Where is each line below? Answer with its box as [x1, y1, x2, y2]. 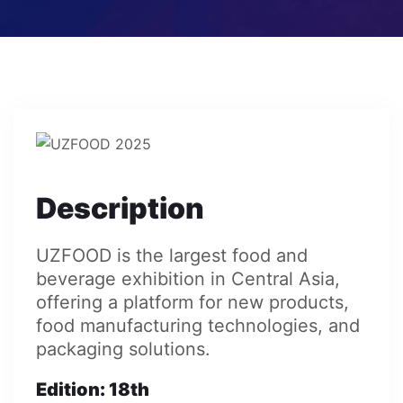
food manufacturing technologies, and [36, 315, 360, 337]
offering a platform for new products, [36, 291, 349, 314]
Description [36, 191, 204, 227]
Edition [36, 379, 100, 401]
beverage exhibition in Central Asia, [36, 268, 340, 291]
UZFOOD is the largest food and [36, 245, 308, 267]
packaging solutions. [36, 338, 210, 361]
